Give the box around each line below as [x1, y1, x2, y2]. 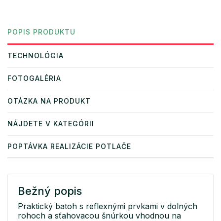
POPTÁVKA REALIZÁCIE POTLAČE [7, 142, 131, 150]
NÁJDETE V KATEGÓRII [7, 119, 94, 128]
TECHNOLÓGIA [7, 51, 64, 60]
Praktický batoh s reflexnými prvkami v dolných [18, 201, 197, 211]
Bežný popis [18, 184, 82, 197]
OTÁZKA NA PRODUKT [7, 96, 91, 105]
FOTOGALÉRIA [7, 74, 61, 82]
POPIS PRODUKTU [7, 27, 75, 36]
